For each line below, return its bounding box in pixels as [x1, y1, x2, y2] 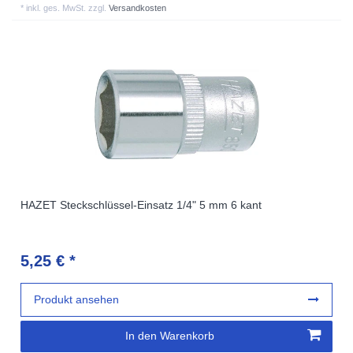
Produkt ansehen [34, 292, 120, 306]
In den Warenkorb [125, 329, 214, 343]
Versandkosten [109, 2, 167, 13]
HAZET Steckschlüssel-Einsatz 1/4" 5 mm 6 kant [20, 198, 262, 211]
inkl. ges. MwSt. [26, 2, 87, 13]
